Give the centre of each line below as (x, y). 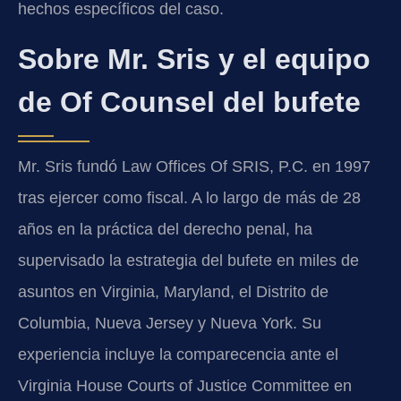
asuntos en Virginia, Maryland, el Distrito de (173, 292)
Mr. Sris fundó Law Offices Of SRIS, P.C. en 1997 (194, 167)
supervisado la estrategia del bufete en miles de (188, 261)
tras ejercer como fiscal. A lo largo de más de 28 (189, 198)
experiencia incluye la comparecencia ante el (178, 355)
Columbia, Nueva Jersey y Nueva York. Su (170, 324)
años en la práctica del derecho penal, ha (165, 230)
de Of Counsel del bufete (189, 102)
